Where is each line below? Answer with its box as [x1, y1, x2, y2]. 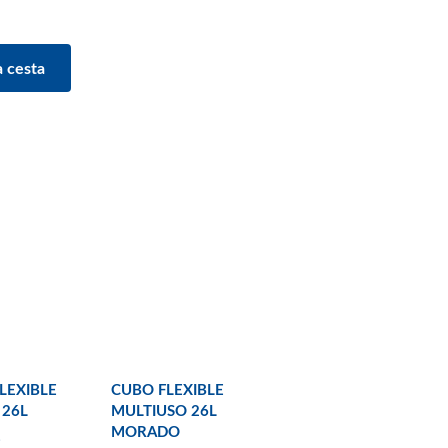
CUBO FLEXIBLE [111, 382, 224, 398]
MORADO [111, 424, 180, 440]
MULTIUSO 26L [111, 403, 217, 419]
